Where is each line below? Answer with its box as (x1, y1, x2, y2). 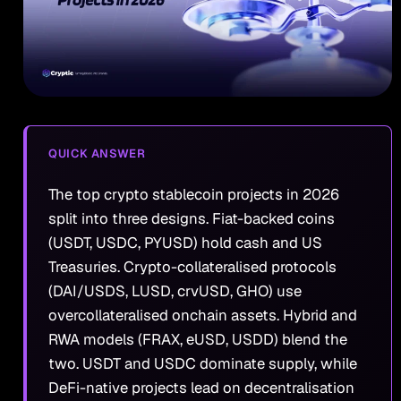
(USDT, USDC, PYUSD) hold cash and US (47, 232, 322, 252)
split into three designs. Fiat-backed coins (47, 208, 335, 228)
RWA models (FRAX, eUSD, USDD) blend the (47, 328, 347, 349)
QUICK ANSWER (47, 146, 146, 162)
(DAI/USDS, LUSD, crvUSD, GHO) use (47, 280, 302, 301)
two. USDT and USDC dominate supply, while (47, 353, 357, 373)
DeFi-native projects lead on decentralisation (47, 377, 354, 397)
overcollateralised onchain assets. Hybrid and (47, 304, 357, 325)
